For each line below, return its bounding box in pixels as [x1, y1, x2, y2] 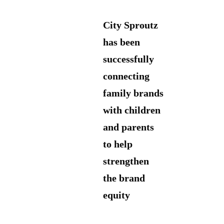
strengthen [103, 155, 149, 167]
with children [103, 104, 160, 116]
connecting [103, 70, 149, 82]
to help [103, 138, 132, 150]
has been [103, 36, 140, 48]
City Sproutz [103, 19, 158, 31]
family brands [103, 87, 163, 99]
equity [103, 189, 130, 201]
